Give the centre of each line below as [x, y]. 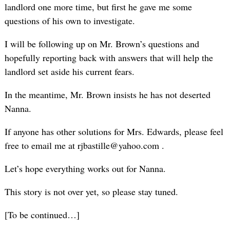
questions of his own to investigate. [70, 21]
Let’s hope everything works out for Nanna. [85, 169]
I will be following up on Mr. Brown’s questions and [102, 44]
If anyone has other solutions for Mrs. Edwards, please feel [114, 132]
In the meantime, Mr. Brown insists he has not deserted [107, 95]
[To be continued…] [42, 215]
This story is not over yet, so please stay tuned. [91, 192]
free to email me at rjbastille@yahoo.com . [84, 146]
